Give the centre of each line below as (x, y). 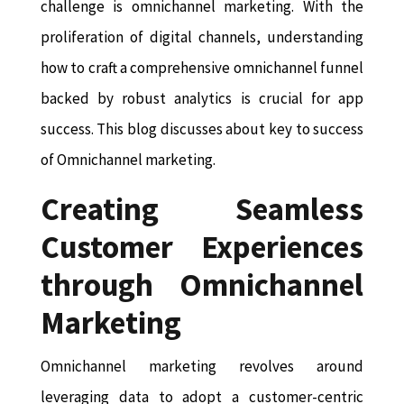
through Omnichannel (202, 285)
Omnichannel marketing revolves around (202, 367)
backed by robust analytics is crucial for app (202, 99)
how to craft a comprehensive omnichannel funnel (202, 68)
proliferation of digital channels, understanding (202, 37)
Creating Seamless (202, 210)
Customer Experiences (202, 248)
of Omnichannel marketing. (128, 160)
